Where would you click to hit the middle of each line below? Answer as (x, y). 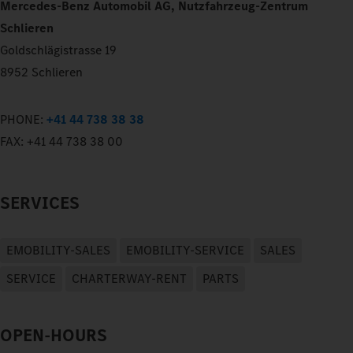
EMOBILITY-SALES (58, 250)
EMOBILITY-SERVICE (185, 250)
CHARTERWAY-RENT (129, 278)
